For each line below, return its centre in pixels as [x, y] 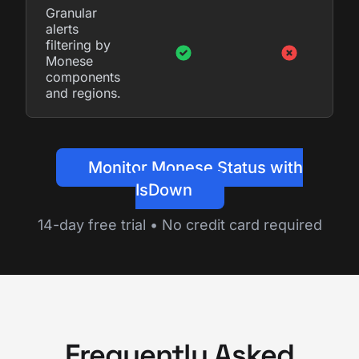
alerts [62, 28]
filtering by [78, 44]
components [83, 77]
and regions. [83, 93]
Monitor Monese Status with [196, 167]
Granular [71, 12]
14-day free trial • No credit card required [179, 224]
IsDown [163, 190]
